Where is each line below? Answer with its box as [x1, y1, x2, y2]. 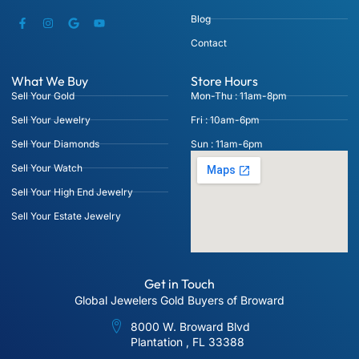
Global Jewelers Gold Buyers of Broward [75, 292, 284, 307]
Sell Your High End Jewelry [11, 185, 133, 198]
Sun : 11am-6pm [191, 137, 263, 150]
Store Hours [191, 72, 258, 89]
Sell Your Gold [11, 89, 75, 102]
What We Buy [11, 72, 88, 89]
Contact [191, 36, 227, 49]
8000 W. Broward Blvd [131, 319, 251, 333]
